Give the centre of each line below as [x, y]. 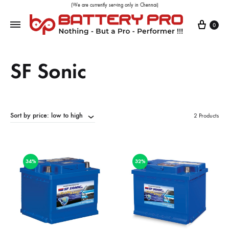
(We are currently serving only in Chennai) [114, 5]
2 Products [206, 116]
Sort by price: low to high [47, 116]
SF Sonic [48, 71]
